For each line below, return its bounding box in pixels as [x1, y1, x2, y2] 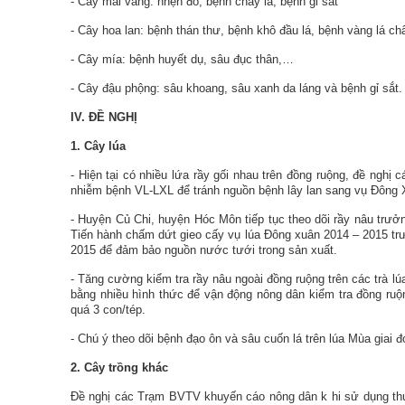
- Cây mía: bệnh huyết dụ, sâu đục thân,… [71, 52, 294, 66]
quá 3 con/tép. [71, 303, 146, 316]
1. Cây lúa [71, 139, 126, 153]
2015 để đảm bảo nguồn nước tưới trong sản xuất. [71, 243, 337, 257]
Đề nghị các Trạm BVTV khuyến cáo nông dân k [71, 390, 328, 403]
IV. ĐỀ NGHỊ [71, 110, 137, 124]
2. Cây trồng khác [71, 361, 168, 374]
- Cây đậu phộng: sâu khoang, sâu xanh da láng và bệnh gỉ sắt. [71, 81, 402, 95]
